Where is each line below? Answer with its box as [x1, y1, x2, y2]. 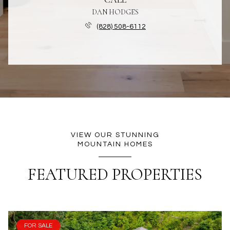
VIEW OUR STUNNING [70, 131, 160, 139]
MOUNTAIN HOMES [77, 141, 153, 148]
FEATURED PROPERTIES [28, 164, 202, 184]
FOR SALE [24, 222, 52, 229]
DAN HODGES [91, 8, 139, 16]
